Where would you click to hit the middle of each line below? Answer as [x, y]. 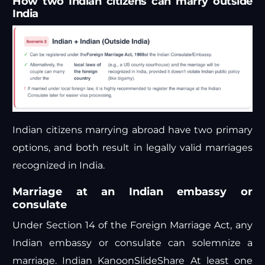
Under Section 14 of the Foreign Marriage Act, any [132, 225]
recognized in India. [59, 166]
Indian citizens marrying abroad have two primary [132, 130]
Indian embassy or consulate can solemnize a [132, 243]
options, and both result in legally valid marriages [132, 148]
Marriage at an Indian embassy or [132, 192]
